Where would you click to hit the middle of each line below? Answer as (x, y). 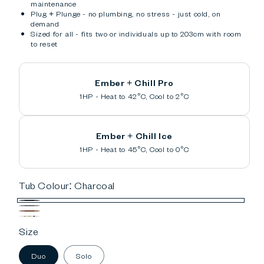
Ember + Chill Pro (134, 82)
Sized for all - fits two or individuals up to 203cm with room (136, 33)
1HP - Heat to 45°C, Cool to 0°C (134, 149)
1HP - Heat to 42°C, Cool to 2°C (134, 96)
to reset (44, 43)
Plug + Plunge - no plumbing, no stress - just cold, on (126, 13)
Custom (33, 221)
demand (45, 23)
